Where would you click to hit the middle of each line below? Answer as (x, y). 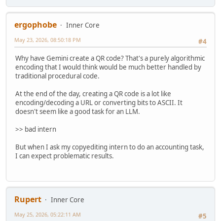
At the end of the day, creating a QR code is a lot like (93, 94)
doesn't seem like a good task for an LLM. (78, 112)
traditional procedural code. (57, 76)
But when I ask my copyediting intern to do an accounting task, (110, 147)
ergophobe (36, 25)
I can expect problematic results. (65, 156)
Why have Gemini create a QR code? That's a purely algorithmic (110, 58)
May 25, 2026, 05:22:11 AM (48, 214)
